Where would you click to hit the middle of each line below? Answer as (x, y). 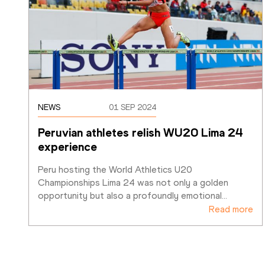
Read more (231, 209)
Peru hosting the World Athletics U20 (115, 170)
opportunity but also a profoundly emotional (130, 196)
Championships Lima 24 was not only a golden (133, 183)
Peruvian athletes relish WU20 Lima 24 (140, 133)
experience (67, 147)
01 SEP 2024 (132, 108)
